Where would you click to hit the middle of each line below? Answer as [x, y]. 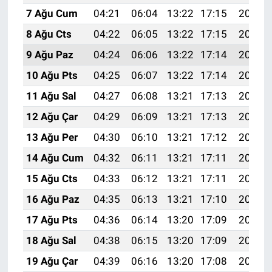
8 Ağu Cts [49, 34]
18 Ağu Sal [51, 241]
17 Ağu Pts [52, 220]
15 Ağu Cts [52, 179]
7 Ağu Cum [52, 14]
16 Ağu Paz [53, 199]
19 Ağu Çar [52, 261]
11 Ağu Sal [51, 96]
